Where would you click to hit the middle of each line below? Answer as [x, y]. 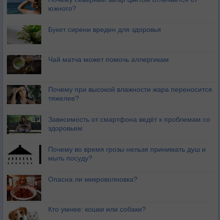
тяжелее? [64, 98]
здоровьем [65, 128]
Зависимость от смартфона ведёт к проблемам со [129, 120]
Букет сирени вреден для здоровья [105, 30]
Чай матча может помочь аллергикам [109, 60]
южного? [62, 9]
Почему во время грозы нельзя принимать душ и [127, 150]
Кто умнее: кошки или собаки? [97, 209]
